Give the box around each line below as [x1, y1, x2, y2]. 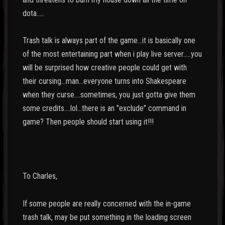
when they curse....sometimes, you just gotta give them [23, 89, 195, 99]
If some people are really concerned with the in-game [23, 198, 191, 208]
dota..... [23, 8, 44, 18]
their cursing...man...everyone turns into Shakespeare [23, 76, 186, 86]
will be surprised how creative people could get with [23, 62, 187, 72]
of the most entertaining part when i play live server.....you [23, 49, 202, 59]
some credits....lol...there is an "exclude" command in [23, 103, 186, 113]
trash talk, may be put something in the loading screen [23, 212, 191, 222]
